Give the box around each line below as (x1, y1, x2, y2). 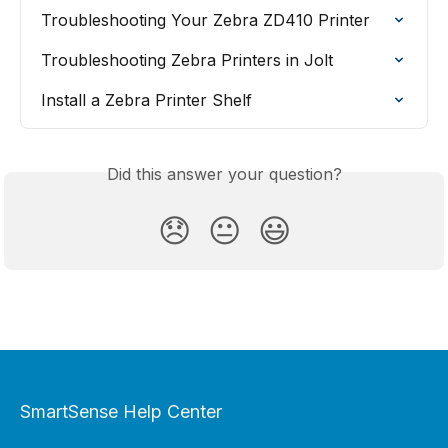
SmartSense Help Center (20, 401, 222, 422)
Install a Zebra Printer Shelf (41, 89, 252, 110)
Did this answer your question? (106, 163, 342, 184)
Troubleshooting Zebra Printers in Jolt (41, 49, 333, 70)
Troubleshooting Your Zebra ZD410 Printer (41, 9, 370, 30)
